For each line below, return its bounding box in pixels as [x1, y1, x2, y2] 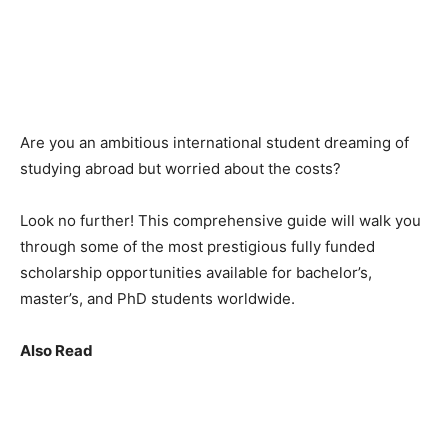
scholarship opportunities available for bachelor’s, [20, 263, 372, 282]
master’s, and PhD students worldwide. [20, 289, 295, 308]
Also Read [20, 341, 93, 360]
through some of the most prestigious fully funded [20, 237, 375, 256]
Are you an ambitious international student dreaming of [20, 133, 409, 152]
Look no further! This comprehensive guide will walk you [20, 211, 421, 230]
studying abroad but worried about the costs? [20, 159, 341, 178]
